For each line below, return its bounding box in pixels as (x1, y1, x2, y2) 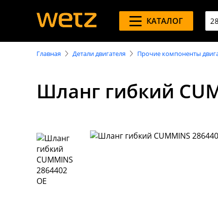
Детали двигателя (73, 49, 126, 58)
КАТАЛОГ (146, 16, 183, 26)
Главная (36, 49, 61, 58)
